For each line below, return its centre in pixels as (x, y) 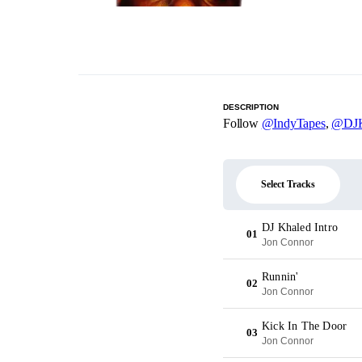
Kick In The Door (305, 326)
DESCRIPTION (251, 107)
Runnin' (280, 277)
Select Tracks (288, 184)
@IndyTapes (293, 123)
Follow (242, 123)
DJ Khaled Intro (300, 227)
